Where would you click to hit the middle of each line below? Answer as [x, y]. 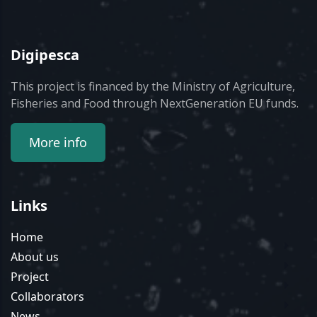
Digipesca [45, 55]
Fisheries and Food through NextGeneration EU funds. [155, 104]
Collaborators [47, 297]
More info [58, 143]
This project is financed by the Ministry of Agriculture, [153, 87]
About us [35, 257]
